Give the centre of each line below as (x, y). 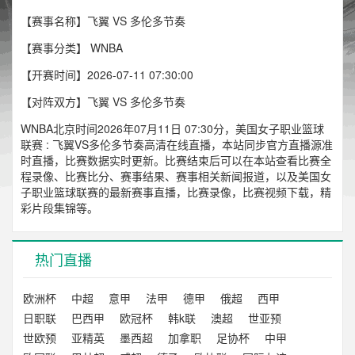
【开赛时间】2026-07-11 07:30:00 (107, 75)
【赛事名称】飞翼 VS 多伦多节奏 (103, 21)
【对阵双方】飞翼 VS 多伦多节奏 (103, 102)
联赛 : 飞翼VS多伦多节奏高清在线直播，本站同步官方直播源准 (177, 145)
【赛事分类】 (55, 48)
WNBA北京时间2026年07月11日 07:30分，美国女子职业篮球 (172, 129)
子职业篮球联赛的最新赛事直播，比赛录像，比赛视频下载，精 (176, 192)
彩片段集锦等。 (59, 208)
